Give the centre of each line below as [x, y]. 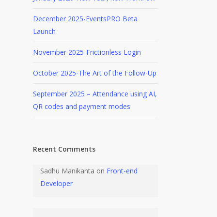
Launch [44, 31]
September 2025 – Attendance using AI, [95, 94]
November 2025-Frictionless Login [87, 52]
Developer [56, 183]
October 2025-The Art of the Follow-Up [94, 73]
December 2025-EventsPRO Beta [85, 19]
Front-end [122, 171]
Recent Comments [64, 149]
